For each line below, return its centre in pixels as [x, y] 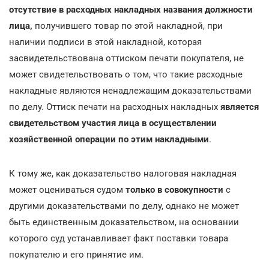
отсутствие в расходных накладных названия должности [131, 9]
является [238, 107]
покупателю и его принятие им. [76, 254]
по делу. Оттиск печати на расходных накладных [113, 107]
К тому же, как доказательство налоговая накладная [123, 173]
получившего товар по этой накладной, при [128, 26]
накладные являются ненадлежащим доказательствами [130, 90]
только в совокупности [176, 189]
